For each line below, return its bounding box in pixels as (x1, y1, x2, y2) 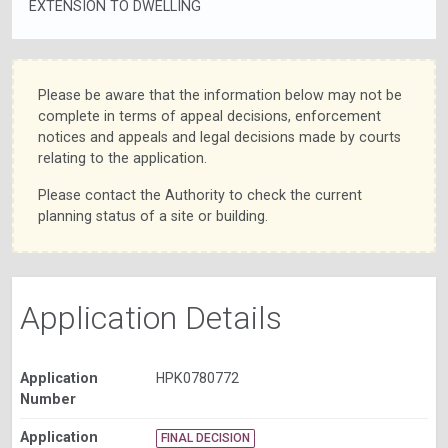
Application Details (20, 299, 282, 338)
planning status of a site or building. (38, 208, 268, 225)
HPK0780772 (155, 370, 239, 387)
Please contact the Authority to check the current (38, 187, 362, 204)
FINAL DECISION (161, 431, 251, 446)
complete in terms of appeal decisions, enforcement (38, 108, 381, 125)
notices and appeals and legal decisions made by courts (38, 129, 401, 146)
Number (20, 391, 76, 408)
